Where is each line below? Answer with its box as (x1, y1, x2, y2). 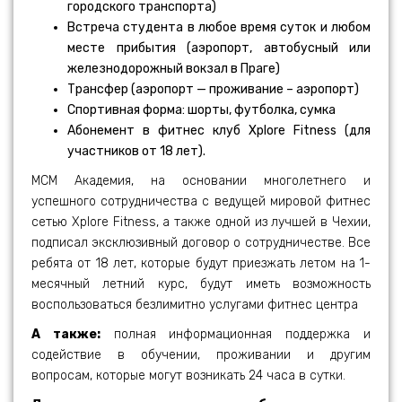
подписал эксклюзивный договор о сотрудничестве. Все (31, 234, 371, 250)
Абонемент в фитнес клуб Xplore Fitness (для (67, 122, 371, 138)
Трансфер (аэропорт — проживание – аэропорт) (67, 81, 359, 97)
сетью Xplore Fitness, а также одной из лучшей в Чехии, (31, 214, 371, 230)
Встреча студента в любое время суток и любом (67, 19, 371, 35)
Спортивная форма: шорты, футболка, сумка (67, 101, 336, 118)
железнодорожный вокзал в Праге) (67, 60, 280, 76)
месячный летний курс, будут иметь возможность (31, 275, 371, 292)
